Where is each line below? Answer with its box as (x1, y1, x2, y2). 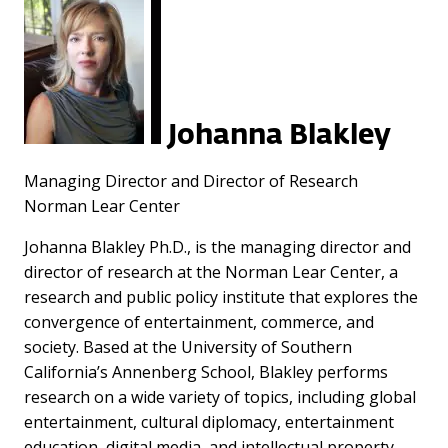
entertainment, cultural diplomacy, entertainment (24, 410, 394, 433)
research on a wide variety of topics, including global (24, 385, 416, 408)
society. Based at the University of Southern (24, 335, 352, 358)
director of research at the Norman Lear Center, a (24, 260, 398, 283)
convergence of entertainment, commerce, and (24, 310, 374, 333)
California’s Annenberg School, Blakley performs (24, 360, 388, 383)
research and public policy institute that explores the (24, 285, 418, 308)
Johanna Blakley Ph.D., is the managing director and (24, 235, 411, 258)
